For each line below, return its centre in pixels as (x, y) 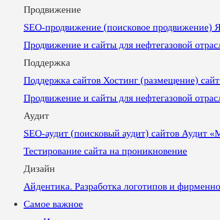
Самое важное (53, 204)
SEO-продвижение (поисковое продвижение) (119, 27)
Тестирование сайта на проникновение (105, 151)
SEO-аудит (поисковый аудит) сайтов (103, 133)
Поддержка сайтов (63, 80)
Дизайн (39, 168)
